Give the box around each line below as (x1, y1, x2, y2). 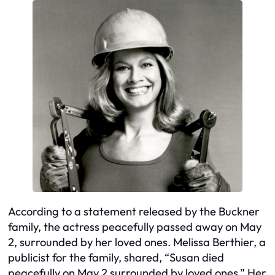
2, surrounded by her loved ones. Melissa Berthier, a (8, 234, 266, 249)
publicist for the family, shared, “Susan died (8, 250, 224, 265)
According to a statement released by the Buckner (8, 204, 260, 219)
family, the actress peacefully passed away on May (8, 219, 261, 234)
